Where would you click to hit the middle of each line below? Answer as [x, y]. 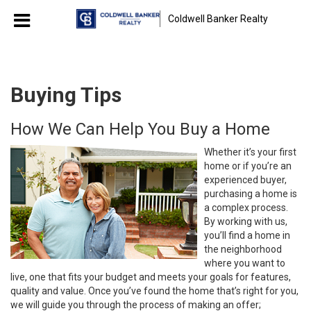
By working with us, [246, 221]
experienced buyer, [245, 180]
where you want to [245, 263]
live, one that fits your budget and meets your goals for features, [151, 277]
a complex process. [246, 208]
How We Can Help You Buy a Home [140, 129]
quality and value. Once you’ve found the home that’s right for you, [154, 291]
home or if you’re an [248, 166]
